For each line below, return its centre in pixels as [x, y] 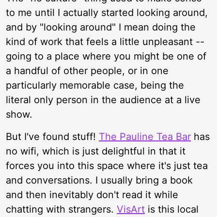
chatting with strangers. [61, 209]
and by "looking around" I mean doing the [101, 27]
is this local [172, 209]
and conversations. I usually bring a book [99, 180]
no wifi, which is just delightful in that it [96, 151]
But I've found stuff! [52, 137]
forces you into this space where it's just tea [107, 166]
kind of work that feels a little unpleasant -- [105, 42]
